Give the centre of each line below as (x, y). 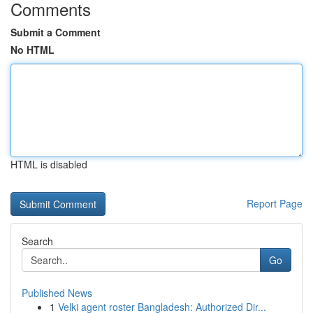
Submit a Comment (56, 32)
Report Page (275, 203)
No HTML (32, 50)
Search (37, 241)
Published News (57, 293)
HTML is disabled (49, 164)
